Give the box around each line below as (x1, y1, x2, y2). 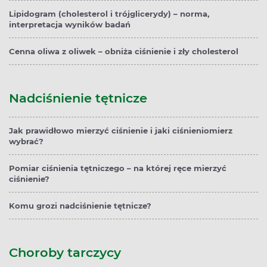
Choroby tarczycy (9, 245, 121, 260)
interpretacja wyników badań (9, 20, 131, 30)
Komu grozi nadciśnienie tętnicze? (9, 201, 151, 211)
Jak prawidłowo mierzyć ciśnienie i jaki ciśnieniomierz (9, 126, 232, 136)
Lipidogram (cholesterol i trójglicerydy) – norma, (9, 9, 209, 19)
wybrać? (9, 136, 44, 147)
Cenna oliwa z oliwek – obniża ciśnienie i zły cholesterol (9, 46, 238, 57)
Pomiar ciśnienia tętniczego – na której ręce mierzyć (9, 163, 226, 173)
